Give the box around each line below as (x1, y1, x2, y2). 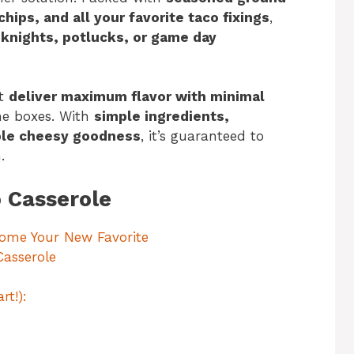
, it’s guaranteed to (141, 128, 264, 145)
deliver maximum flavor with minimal (9, 88, 265, 105)
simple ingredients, (94, 108, 229, 125)
